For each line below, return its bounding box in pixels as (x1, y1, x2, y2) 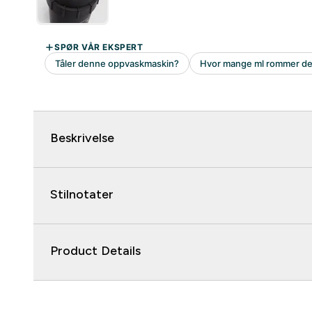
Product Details (50, 244, 141, 258)
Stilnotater (50, 187, 114, 202)
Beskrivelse (50, 131, 114, 146)
